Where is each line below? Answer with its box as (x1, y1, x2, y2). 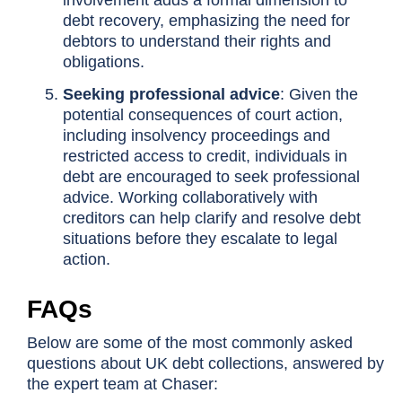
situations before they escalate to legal (62, 230, 337, 249)
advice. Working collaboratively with (62, 188, 318, 207)
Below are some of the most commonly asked (27, 334, 353, 353)
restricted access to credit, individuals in (62, 147, 347, 166)
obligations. (62, 53, 144, 72)
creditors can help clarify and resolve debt (62, 209, 361, 228)
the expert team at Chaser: (27, 375, 218, 394)
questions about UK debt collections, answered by (27, 354, 384, 373)
